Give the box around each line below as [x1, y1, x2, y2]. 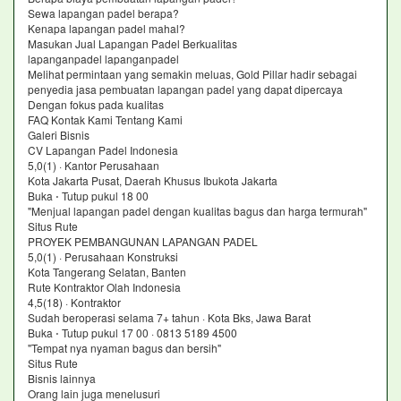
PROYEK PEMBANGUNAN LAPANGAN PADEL [28, 234, 258, 249]
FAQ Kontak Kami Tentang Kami [28, 112, 183, 127]
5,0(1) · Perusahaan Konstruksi [28, 249, 178, 264]
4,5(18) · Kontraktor [28, 294, 121, 310]
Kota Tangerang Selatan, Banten [28, 264, 186, 279]
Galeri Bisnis [28, 127, 90, 142]
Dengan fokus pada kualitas [28, 97, 166, 112]
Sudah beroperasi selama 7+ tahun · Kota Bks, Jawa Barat [28, 310, 311, 325]
